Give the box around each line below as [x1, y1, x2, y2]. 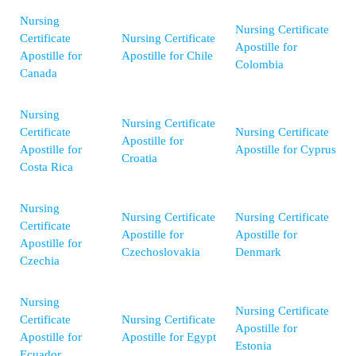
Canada [20, 67, 57, 80]
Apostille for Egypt [122, 331, 216, 344]
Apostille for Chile [122, 49, 213, 63]
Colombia [235, 58, 284, 72]
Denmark [235, 246, 281, 259]
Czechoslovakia [122, 246, 200, 259]
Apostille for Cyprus [235, 143, 336, 157]
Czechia [20, 254, 60, 268]
